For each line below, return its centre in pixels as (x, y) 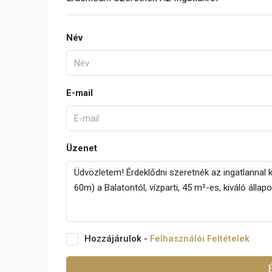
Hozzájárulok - (117, 239)
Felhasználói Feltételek (200, 239)
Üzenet (82, 148)
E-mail (80, 93)
